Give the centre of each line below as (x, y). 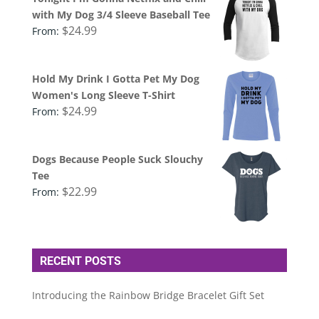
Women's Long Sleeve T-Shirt (103, 95)
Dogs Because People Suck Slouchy (117, 159)
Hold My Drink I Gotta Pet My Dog (115, 78)
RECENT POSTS (80, 261)
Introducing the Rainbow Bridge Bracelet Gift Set (148, 295)
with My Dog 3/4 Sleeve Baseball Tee (121, 14)
